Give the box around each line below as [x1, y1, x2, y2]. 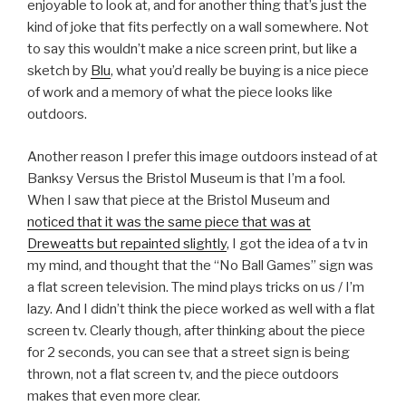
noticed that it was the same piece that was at [27, 213, 311, 230]
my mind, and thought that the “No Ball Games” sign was [27, 256, 373, 274]
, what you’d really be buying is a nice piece [111, 63, 369, 80]
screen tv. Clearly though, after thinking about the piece [27, 322, 365, 339]
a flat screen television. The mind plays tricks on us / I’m [27, 278, 364, 295]
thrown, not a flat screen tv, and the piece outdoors [27, 365, 339, 382]
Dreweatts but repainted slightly [27, 235, 227, 252]
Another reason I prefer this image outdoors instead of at [27, 148, 378, 165]
